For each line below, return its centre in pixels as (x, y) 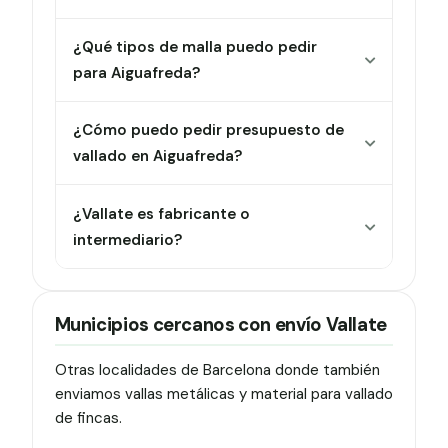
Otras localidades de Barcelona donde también (217, 370)
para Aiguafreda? (137, 72)
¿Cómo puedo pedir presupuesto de (209, 130)
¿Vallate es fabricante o (162, 213)
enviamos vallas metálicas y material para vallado (223, 394)
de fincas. (88, 418)
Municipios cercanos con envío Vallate (220, 324)
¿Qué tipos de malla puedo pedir (195, 46)
